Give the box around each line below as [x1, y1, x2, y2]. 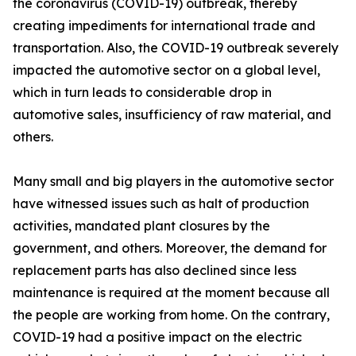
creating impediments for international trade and [13, 17, 315, 33]
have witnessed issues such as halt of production [13, 195, 309, 211]
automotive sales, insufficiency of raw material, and [13, 106, 331, 122]
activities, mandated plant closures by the [13, 218, 270, 234]
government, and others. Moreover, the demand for [13, 240, 327, 256]
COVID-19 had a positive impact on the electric [13, 329, 302, 345]
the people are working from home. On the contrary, [13, 307, 330, 323]
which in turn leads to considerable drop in [13, 84, 272, 100]
